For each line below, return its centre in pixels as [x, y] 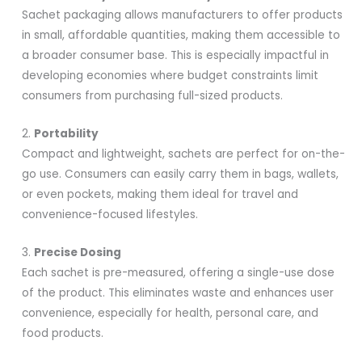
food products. [63, 333]
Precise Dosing [78, 252]
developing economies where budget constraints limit [170, 75]
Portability [67, 133]
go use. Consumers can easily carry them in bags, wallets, [181, 174]
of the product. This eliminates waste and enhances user [178, 293]
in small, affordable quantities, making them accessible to [181, 35]
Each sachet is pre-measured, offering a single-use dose [179, 272]
